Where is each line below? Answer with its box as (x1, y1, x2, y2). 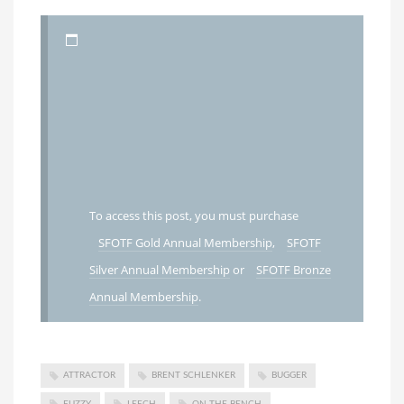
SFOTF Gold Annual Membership (97, 234, 272, 252)
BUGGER (271, 371, 307, 381)
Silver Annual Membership (88, 262, 230, 279)
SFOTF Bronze (255, 262, 331, 279)
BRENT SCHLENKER (151, 371, 235, 381)
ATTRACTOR (63, 371, 115, 381)
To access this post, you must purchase (88, 207, 298, 225)
